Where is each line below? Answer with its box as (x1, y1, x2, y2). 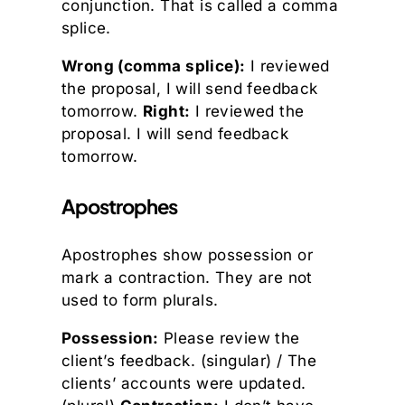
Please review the (158, 329, 300, 348)
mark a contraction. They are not (61, 268, 313, 287)
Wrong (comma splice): (61, 56, 246, 75)
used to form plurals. (61, 291, 219, 310)
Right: (143, 101, 191, 120)
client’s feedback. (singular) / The (61, 352, 316, 371)
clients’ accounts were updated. (61, 374, 306, 393)
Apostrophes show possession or (61, 246, 313, 265)
